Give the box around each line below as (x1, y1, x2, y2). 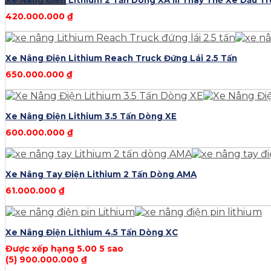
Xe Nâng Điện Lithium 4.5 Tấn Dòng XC (5, 227, 178, 238)
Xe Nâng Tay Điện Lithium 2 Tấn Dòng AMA (5, 169, 197, 180)
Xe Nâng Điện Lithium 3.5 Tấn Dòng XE (5, 111, 177, 122)
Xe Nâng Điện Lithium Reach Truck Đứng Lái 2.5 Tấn (5, 53, 237, 64)
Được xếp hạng (5, 243, 77, 255)
